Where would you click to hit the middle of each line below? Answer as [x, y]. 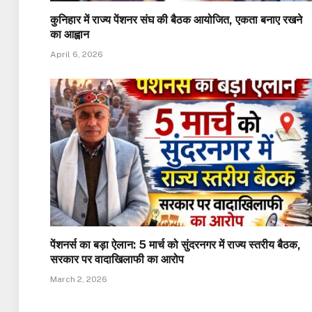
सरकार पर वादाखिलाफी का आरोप [117, 259]
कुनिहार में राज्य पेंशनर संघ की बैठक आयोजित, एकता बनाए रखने [176, 20]
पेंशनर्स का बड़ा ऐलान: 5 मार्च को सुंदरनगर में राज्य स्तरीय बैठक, [175, 244]
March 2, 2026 [79, 279]
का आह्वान [70, 35]
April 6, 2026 [77, 55]
